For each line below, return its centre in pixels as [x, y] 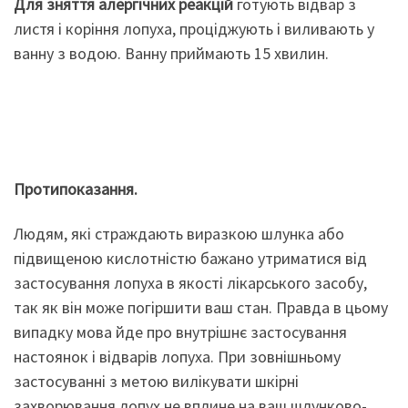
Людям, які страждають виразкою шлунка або [179, 234]
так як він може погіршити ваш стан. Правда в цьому [201, 308]
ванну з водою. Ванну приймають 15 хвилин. [171, 54]
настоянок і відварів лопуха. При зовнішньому [177, 357]
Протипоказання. [76, 189]
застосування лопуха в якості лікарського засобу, [190, 283]
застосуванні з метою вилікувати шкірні [156, 382]
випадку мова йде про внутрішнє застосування [180, 332]
